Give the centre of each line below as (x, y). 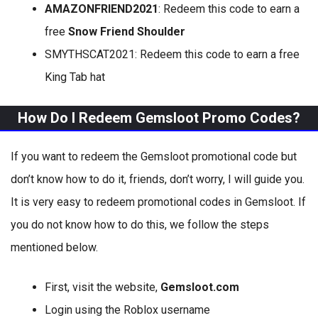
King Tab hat (75, 77)
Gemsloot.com (200, 287)
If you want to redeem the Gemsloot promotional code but (154, 157)
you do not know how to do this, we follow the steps (140, 225)
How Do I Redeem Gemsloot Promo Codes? (159, 118)
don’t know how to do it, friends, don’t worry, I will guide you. (158, 179)
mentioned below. (54, 247)
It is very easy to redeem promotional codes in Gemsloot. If (158, 202)
